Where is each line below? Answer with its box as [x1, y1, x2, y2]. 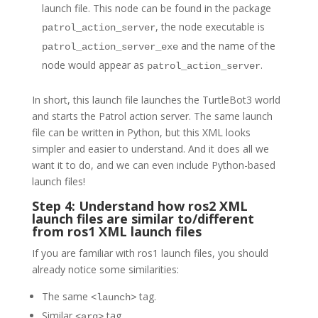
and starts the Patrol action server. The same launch [31, 109, 273, 124]
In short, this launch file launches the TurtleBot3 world [31, 93, 280, 107]
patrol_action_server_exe [41, 41, 178, 53]
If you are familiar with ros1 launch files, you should [31, 246, 268, 261]
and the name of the [177, 39, 275, 53]
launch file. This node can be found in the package [41, 1, 271, 16]
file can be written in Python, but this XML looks [31, 126, 251, 140]
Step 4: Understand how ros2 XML [31, 197, 248, 215]
